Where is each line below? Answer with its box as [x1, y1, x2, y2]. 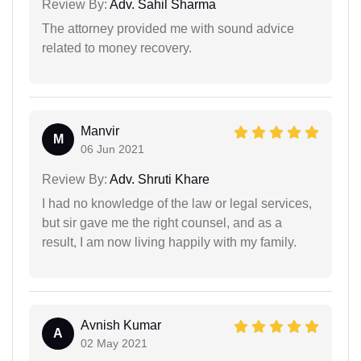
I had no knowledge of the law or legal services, [42, 196, 312, 210]
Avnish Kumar [81, 317, 161, 332]
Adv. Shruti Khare [107, 172, 210, 186]
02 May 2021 [81, 336, 147, 350]
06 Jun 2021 [81, 142, 144, 156]
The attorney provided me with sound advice [42, 21, 294, 35]
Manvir [81, 123, 119, 138]
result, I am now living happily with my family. [42, 234, 297, 249]
